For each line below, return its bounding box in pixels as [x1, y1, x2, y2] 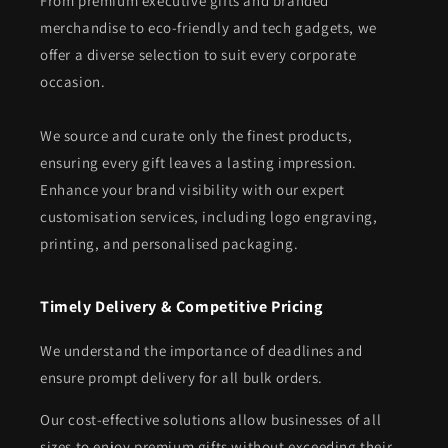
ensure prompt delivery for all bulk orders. [40, 368, 323, 387]
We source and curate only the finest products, [40, 126, 353, 145]
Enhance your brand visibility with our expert [40, 180, 346, 199]
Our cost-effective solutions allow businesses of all [40, 410, 382, 429]
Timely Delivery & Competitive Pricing [40, 296, 323, 317]
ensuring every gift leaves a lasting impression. [40, 153, 357, 172]
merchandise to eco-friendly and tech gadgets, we [40, 18, 377, 37]
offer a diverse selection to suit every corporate [40, 45, 357, 64]
